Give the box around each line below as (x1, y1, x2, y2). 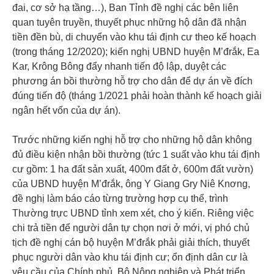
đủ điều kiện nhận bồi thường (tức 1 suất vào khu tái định (12, 149, 260, 160)
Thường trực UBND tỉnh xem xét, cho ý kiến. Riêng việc (12, 207, 254, 218)
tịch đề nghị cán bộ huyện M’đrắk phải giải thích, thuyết (12, 237, 250, 248)
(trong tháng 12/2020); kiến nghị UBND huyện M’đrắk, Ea (12, 46, 259, 57)
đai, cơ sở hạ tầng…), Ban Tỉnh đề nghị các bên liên (12, 2, 239, 13)
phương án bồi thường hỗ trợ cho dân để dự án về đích (12, 75, 253, 86)
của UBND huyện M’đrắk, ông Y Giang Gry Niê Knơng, (12, 178, 250, 189)
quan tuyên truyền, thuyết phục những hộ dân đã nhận (12, 17, 246, 28)
